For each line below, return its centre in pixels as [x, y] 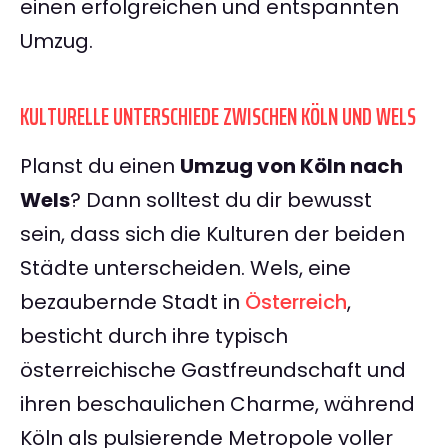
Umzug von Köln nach [291, 166]
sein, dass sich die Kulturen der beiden [212, 234]
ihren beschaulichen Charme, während [217, 404]
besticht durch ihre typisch [154, 336]
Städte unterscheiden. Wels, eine [185, 268]
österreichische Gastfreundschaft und [213, 370]
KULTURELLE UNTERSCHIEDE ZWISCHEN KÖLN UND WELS [218, 117]
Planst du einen [100, 166]
